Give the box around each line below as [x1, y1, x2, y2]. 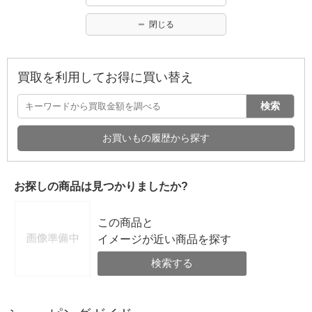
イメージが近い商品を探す [97, 233, 232, 245]
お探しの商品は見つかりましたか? [14, 180, 188, 192]
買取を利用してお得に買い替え [17, 70, 193, 84]
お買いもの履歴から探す [102, 132, 210, 143]
